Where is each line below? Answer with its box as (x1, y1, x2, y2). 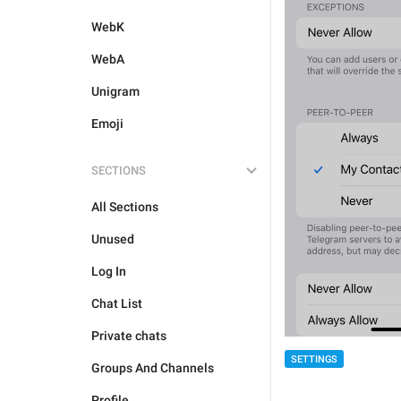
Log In (91, 264, 126, 278)
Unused (91, 232, 134, 246)
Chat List (91, 296, 142, 311)
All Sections (91, 200, 158, 214)
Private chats (91, 328, 166, 343)
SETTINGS (291, 353, 337, 365)
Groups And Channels (91, 361, 214, 375)
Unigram (91, 84, 140, 98)
